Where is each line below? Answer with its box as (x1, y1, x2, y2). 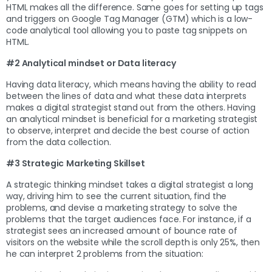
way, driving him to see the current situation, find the (6, 189, 227, 202)
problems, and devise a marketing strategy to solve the (6, 201, 237, 214)
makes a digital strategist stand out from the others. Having (6, 101, 256, 114)
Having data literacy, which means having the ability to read (6, 78, 256, 90)
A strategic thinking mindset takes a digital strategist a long (6, 178, 254, 191)
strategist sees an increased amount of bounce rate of (6, 224, 237, 237)
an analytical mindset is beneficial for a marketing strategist (6, 112, 258, 125)
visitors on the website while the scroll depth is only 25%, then (6, 236, 260, 248)
